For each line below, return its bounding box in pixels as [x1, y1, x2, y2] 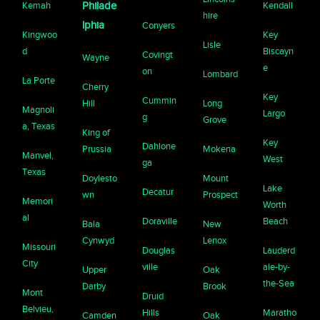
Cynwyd [82, 234, 115, 246]
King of [82, 126, 111, 138]
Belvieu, [22, 303, 54, 314]
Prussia [82, 143, 112, 154]
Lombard [202, 68, 238, 79]
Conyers [142, 19, 176, 31]
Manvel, [22, 149, 54, 161]
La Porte [22, 74, 56, 86]
